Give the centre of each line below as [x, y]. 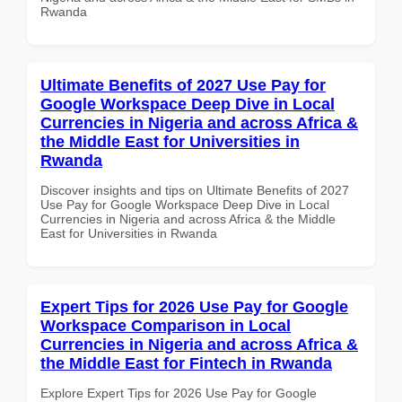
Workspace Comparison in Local [166, 325]
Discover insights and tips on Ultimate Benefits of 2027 [195, 190]
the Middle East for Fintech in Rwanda [186, 363]
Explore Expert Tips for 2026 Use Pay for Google [179, 393]
